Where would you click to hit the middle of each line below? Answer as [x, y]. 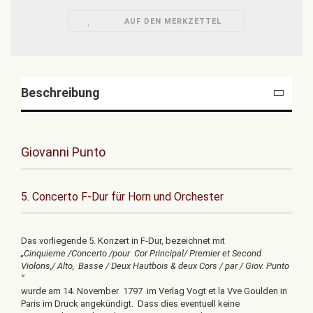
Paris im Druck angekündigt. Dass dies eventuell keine [130, 304]
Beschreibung [60, 93]
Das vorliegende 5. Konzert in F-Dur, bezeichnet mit [123, 241]
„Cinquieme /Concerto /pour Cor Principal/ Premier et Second [141, 253]
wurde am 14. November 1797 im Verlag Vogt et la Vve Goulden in [154, 291]
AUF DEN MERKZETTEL [173, 21]
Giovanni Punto [63, 152]
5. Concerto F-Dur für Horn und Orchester [122, 197]
